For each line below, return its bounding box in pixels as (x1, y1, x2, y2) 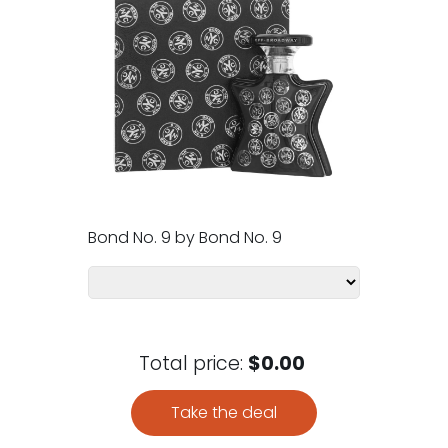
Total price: (139, 349, 248, 377)
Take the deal (171, 400, 277, 424)
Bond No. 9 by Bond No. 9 (88, 225, 282, 249)
